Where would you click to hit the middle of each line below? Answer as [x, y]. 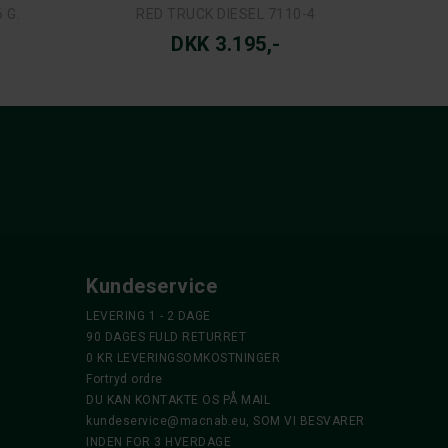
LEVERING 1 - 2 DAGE [148, 315]
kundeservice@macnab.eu [166, 420]
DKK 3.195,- [226, 43]
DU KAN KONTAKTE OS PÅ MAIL [178, 399]
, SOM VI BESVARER [305, 420]
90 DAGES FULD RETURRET [166, 336]
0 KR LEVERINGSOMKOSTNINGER [183, 357]
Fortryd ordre [124, 378]
